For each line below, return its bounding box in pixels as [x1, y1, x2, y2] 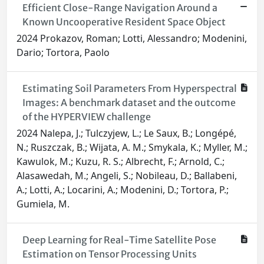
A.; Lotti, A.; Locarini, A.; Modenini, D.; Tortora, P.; [16, 183, 229, 197]
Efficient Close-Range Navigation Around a [22, 2, 217, 14]
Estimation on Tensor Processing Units [22, 248, 197, 260]
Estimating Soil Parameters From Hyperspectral [22, 82, 237, 95]
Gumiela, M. [16, 197, 70, 211]
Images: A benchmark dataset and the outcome [22, 97, 236, 109]
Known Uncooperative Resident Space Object [22, 16, 226, 28]
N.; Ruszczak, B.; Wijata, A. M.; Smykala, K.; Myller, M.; [16, 141, 247, 154]
